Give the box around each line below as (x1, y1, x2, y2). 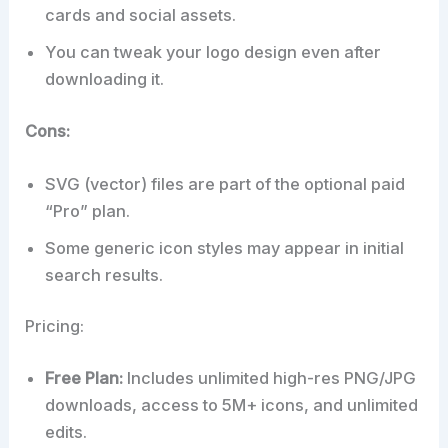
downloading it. (45, 68, 165, 89)
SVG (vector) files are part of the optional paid (45, 173, 406, 194)
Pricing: (25, 316, 85, 337)
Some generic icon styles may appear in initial (45, 237, 405, 258)
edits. (45, 422, 88, 443)
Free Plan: (45, 368, 124, 389)
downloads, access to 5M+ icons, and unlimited (45, 395, 419, 416)
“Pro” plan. (45, 200, 131, 221)
